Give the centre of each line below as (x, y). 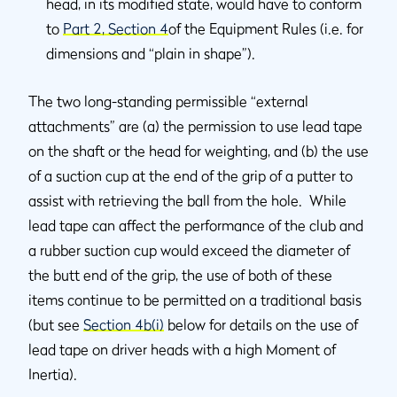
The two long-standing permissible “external (168, 101)
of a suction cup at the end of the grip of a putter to (191, 175)
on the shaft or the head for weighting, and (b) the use (198, 151)
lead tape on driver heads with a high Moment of (182, 349)
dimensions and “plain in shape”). (151, 53)
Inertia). (53, 374)
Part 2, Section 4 (116, 28)
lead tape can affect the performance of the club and (196, 225)
